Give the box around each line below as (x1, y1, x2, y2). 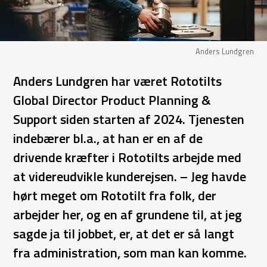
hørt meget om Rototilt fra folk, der (13, 185, 217, 206)
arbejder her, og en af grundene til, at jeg (13, 204, 243, 225)
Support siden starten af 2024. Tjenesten (13, 109, 245, 130)
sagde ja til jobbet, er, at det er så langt (13, 223, 235, 244)
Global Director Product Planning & (13, 90, 212, 111)
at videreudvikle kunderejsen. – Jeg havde (13, 166, 247, 187)
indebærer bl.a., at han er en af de (13, 128, 203, 149)
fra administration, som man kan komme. (13, 243, 247, 263)
